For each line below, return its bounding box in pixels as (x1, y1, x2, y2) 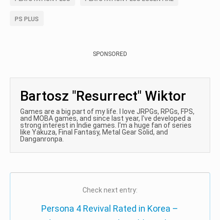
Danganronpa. (20, 135, 64, 143)
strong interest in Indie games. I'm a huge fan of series (20, 121, 192, 130)
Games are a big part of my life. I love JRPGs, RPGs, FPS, (20, 108, 194, 116)
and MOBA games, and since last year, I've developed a (20, 114, 191, 123)
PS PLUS (15, 16, 39, 23)
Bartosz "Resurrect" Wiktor (20, 88, 186, 105)
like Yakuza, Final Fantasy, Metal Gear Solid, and (20, 128, 168, 137)
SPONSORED (93, 51, 127, 58)
